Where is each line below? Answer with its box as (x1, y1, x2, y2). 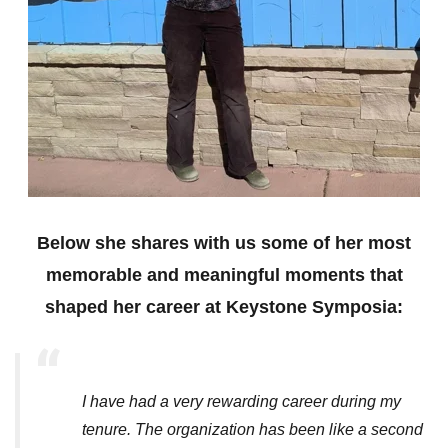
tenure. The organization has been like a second (82, 420, 423, 438)
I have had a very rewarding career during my (82, 392, 401, 410)
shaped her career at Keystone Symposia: (45, 296, 403, 317)
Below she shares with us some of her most (37, 232, 411, 253)
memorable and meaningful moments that (45, 264, 403, 285)
